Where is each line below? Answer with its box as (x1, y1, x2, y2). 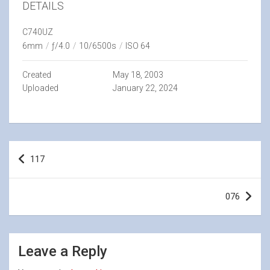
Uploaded (22, 83, 58, 93)
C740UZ (22, 27, 53, 37)
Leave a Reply (18, 243, 107, 260)
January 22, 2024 (112, 83, 178, 93)
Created (22, 70, 51, 80)
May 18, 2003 (112, 70, 163, 80)
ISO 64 (125, 41, 150, 51)
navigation (8, 160, 79, 178)
